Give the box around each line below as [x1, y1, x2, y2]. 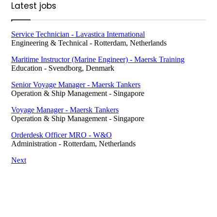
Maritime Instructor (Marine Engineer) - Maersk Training [11, 55, 185, 64]
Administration [11, 139, 57, 148]
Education [11, 64, 42, 73]
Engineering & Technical [11, 39, 88, 47]
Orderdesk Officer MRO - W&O [11, 131, 112, 139]
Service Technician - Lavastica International [11, 30, 145, 39]
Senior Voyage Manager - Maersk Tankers [11, 80, 140, 89]
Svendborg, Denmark [48, 64, 114, 73]
